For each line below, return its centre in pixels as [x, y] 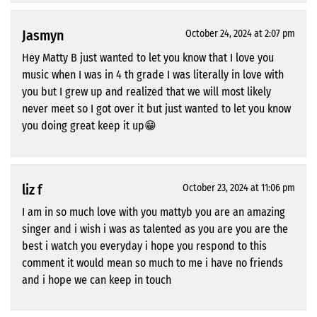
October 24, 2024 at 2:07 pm [240, 34]
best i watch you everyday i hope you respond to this [144, 246]
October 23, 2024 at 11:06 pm [239, 188]
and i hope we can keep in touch [97, 280]
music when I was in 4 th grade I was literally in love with [153, 75]
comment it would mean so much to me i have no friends [152, 263]
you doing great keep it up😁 [89, 126]
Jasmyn [43, 36]
